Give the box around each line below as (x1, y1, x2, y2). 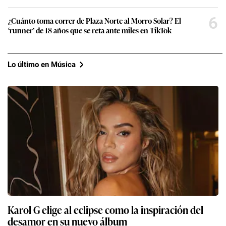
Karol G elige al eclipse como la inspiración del (8, 202, 203, 217)
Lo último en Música (8, 60, 76, 69)
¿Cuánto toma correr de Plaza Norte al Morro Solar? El (8, 15, 181, 26)
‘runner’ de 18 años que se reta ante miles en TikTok (8, 25, 172, 36)
